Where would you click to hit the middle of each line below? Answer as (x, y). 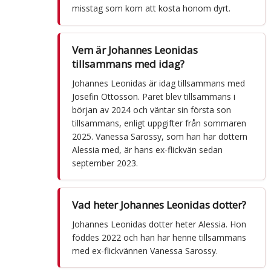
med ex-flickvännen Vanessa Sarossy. (145, 250)
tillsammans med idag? (128, 64)
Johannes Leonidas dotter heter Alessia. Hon (159, 224)
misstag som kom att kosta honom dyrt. (151, 8)
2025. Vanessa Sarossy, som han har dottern (159, 136)
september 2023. (105, 163)
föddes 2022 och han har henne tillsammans (159, 237)
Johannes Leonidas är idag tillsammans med (158, 83)
